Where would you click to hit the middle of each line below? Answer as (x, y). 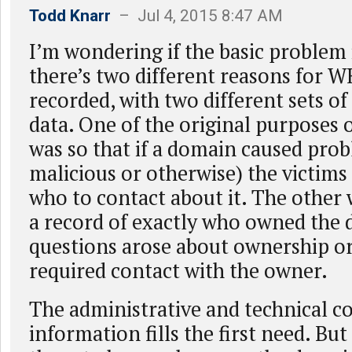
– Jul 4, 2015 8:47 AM (197, 16)
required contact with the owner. (178, 270)
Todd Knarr (70, 16)
